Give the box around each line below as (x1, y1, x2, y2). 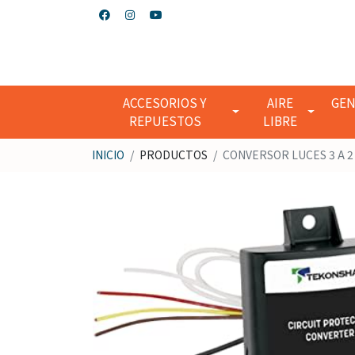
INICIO (92, 147, 124, 163)
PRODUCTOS (139, 147, 208, 163)
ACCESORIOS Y (123, 94, 208, 112)
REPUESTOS (128, 112, 201, 130)
